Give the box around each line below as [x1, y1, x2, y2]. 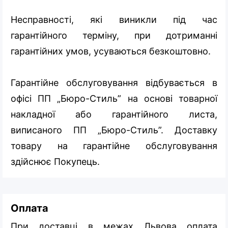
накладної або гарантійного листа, [11, 108, 217, 120]
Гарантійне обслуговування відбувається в [11, 77, 217, 88]
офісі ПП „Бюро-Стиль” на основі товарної [11, 93, 217, 104]
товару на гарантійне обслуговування [11, 140, 217, 151]
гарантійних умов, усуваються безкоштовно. [11, 45, 213, 56]
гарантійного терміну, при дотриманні [11, 30, 217, 41]
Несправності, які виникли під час [11, 14, 217, 25]
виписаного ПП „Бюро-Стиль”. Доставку [11, 124, 217, 135]
